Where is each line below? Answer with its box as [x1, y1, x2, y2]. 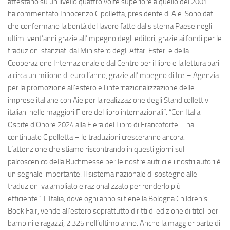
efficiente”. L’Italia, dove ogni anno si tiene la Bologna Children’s [8, 194, 207, 203]
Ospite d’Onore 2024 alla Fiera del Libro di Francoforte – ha [8, 120, 194, 129]
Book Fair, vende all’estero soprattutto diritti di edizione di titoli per [8, 206, 218, 216]
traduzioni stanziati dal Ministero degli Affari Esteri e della [8, 46, 189, 55]
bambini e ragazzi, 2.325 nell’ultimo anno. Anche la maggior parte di [8, 218, 220, 228]
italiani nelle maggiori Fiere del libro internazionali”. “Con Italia [8, 107, 200, 117]
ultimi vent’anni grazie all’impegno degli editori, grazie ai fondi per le [8, 33, 222, 43]
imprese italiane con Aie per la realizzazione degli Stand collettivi [8, 95, 210, 105]
